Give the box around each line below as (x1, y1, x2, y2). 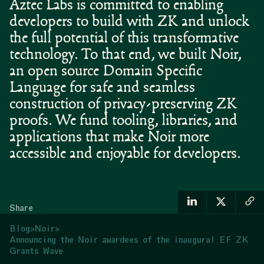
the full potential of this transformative (9, 31, 239, 47)
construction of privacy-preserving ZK (9, 97, 237, 113)
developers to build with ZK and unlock (9, 14, 249, 31)
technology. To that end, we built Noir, (9, 47, 241, 64)
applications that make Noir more (9, 130, 209, 146)
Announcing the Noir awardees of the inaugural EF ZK (9, 235, 249, 245)
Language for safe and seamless (9, 80, 195, 97)
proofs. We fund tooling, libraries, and (9, 113, 237, 130)
